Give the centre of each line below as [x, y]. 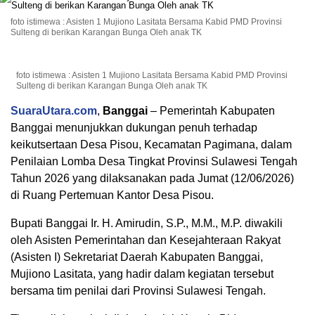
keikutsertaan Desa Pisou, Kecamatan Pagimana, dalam [151, 144]
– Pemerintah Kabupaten [211, 111]
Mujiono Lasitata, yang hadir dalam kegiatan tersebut [142, 274]
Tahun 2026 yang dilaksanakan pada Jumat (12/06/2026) [152, 178]
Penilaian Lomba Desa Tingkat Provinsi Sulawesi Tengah [154, 161]
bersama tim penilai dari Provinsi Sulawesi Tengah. [138, 291]
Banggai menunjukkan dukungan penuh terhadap [134, 128]
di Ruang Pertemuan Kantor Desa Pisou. [112, 195]
